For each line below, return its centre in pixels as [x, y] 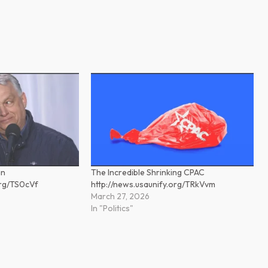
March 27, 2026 [120, 196]
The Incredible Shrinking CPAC [147, 172]
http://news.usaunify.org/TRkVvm [153, 184]
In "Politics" [112, 208]
